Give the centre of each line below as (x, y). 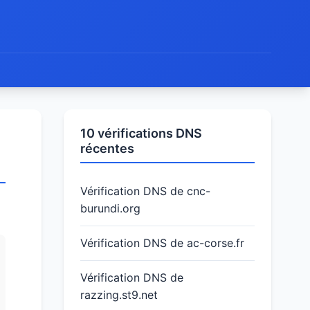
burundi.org (110, 208)
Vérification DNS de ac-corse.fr (162, 243)
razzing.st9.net (119, 295)
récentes (107, 148)
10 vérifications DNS (141, 133)
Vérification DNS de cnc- (145, 191)
